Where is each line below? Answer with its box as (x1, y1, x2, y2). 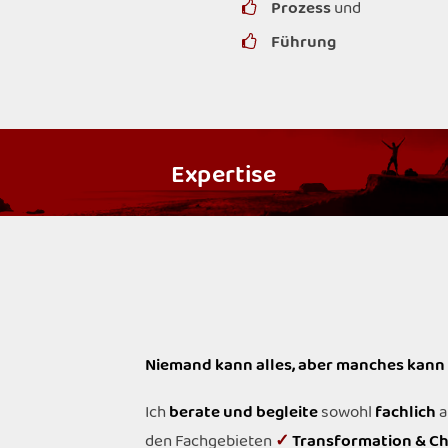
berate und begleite (169, 399, 321, 426)
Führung (270, 29, 336, 56)
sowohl (321, 399, 375, 426)
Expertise (171, 155, 277, 196)
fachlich (375, 399, 436, 426)
